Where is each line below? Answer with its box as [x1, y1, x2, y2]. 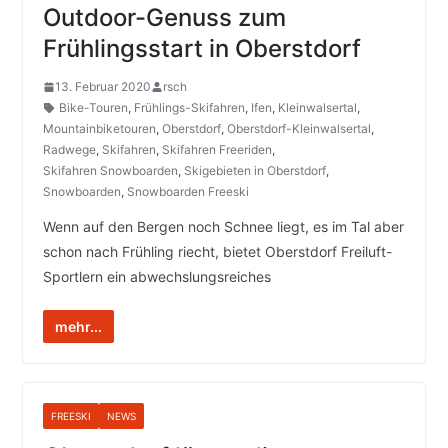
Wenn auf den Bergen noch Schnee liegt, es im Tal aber [42, 218, 404, 236]
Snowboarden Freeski [126, 184, 249, 200]
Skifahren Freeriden [161, 142, 272, 158]
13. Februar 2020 [54, 79, 151, 95]
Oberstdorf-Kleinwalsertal [226, 121, 371, 137]
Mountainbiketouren [42, 121, 156, 137]
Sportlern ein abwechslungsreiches [42, 268, 271, 286]
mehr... [54, 318, 102, 336]
